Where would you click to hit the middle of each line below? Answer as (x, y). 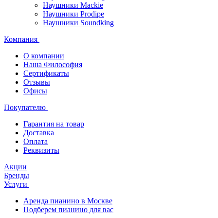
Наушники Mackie (73, 5)
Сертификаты (46, 73)
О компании (44, 56)
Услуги (17, 184)
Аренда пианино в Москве (68, 201)
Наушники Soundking (78, 23)
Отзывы (37, 82)
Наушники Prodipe (73, 14)
